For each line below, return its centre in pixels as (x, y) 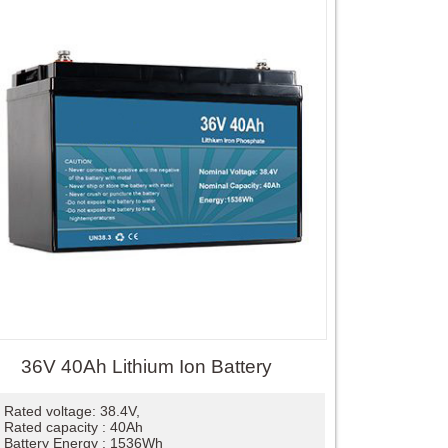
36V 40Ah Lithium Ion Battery (146, 366)
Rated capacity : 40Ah (73, 426)
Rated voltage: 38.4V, (71, 410)
